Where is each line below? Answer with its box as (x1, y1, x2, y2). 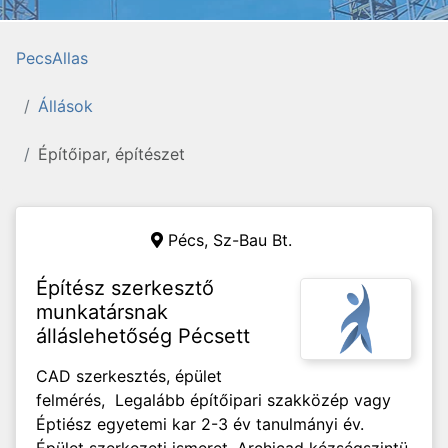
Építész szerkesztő (36, 276, 214, 300)
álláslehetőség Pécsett (36, 324, 250, 348)
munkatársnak (36, 300, 168, 324)
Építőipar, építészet (38, 144, 185, 164)
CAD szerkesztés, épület (36, 366, 222, 386)
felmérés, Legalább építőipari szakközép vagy (36, 390, 391, 410)
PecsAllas (16, 48, 88, 68)
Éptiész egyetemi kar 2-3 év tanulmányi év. (36, 414, 364, 434)
